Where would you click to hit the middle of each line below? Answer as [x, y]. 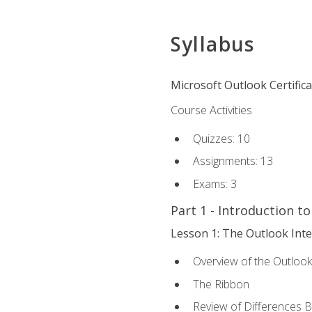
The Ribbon [221, 284]
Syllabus [212, 44]
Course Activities [211, 110]
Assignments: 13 [233, 161]
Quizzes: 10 [221, 138]
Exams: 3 [214, 184]
